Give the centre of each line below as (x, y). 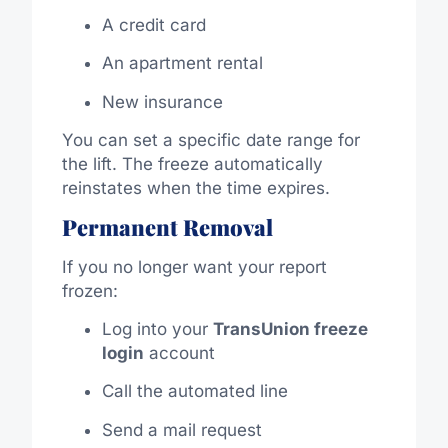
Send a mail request (181, 429)
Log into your (157, 328)
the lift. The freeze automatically (192, 164)
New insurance (162, 101)
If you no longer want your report (194, 266)
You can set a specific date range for (210, 140)
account (179, 352)
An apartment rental (182, 63)
